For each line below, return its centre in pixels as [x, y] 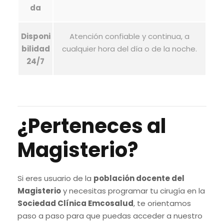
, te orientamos [162, 203]
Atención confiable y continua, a [129, 36]
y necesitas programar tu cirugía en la [133, 191]
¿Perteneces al [92, 126]
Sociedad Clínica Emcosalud [75, 203]
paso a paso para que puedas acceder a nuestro [110, 216]
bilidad [35, 49]
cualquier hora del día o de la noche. [129, 49]
